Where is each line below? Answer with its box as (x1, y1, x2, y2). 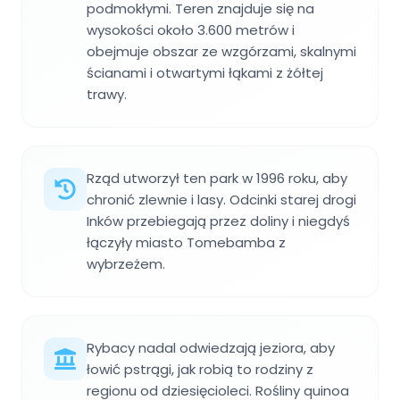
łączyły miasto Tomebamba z (87, 232, 286, 252)
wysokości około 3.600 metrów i (87, 20, 295, 39)
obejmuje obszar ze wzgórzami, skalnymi (87, 41, 356, 61)
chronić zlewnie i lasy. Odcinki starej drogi (87, 189, 356, 209)
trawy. (87, 84, 127, 104)
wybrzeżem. (87, 254, 165, 273)
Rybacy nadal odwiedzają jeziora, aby (87, 337, 335, 357)
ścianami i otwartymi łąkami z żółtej (87, 62, 323, 82)
